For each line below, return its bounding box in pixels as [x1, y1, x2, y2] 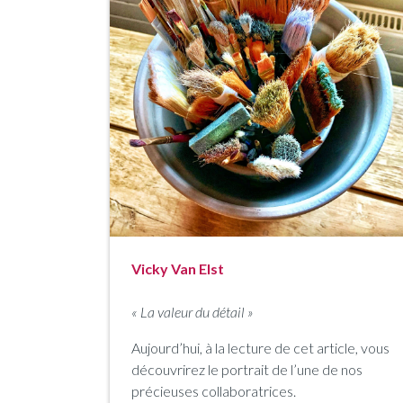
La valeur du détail [138, 303, 247, 321]
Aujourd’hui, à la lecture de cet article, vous [131, 339, 390, 357]
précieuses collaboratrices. [131, 382, 296, 400]
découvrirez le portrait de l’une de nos [131, 361, 363, 379]
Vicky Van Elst [131, 260, 224, 278]
